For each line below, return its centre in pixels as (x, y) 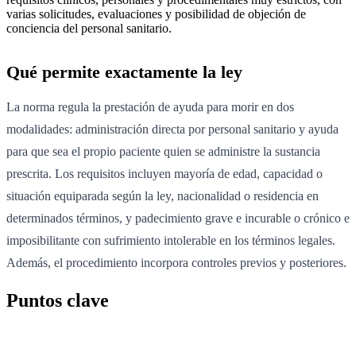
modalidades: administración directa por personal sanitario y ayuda (172, 129)
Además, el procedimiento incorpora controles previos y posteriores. (176, 262)
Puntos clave (58, 300)
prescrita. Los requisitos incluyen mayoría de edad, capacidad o (164, 173)
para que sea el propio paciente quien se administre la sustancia (163, 151)
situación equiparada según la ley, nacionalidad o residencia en (163, 195)
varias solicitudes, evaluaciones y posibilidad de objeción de (156, 14)
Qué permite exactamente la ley (124, 72)
